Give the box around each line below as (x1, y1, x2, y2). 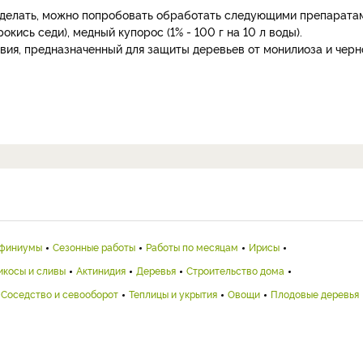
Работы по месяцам (146, 240, 238, 254)
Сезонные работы (53, 240, 135, 254)
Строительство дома (186, 263, 284, 277)
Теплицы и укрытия (129, 287, 217, 301)
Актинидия (76, 263, 126, 277)
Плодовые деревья (271, 287, 359, 301)
